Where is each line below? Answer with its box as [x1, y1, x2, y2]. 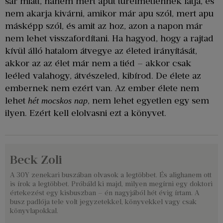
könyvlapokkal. [10, 207, 58, 216]
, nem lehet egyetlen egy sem [88, 95, 209, 106]
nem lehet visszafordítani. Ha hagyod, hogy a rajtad [5, 32, 214, 44]
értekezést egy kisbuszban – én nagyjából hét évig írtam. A [10, 189, 199, 198]
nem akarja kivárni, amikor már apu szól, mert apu [5, 7, 214, 19]
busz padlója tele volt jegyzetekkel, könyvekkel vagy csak [10, 198, 197, 207]
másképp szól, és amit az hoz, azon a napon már [5, 20, 203, 31]
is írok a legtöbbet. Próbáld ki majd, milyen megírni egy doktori [10, 180, 213, 189]
